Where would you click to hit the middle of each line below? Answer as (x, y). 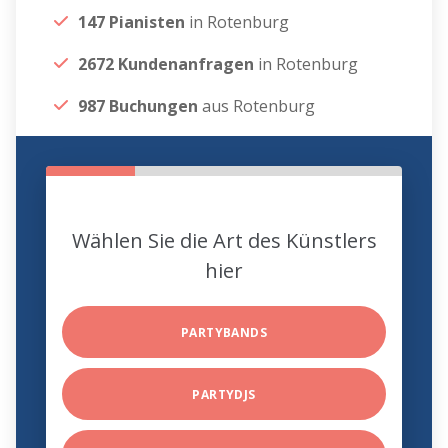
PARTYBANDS (224, 333)
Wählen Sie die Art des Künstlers (224, 241)
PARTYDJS (224, 395)
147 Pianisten (134, 22)
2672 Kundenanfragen (166, 64)
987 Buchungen (138, 106)
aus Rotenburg (257, 106)
